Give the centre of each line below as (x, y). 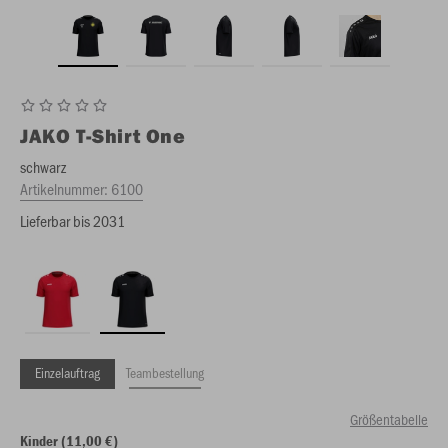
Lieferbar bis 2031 (72, 220)
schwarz (43, 166)
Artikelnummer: (65, 188)
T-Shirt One (131, 135)
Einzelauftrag (67, 372)
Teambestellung (165, 372)
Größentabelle (389, 419)
